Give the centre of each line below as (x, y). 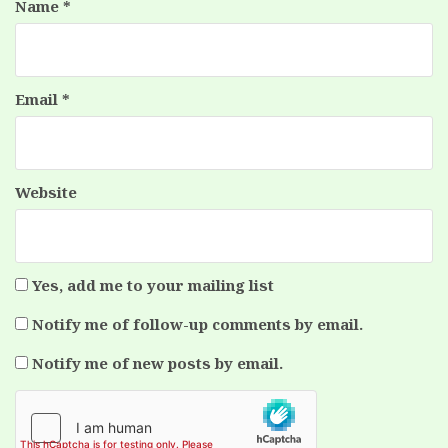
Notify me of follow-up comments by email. (197, 324)
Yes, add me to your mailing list (151, 285)
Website (46, 192)
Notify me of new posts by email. (157, 363)
